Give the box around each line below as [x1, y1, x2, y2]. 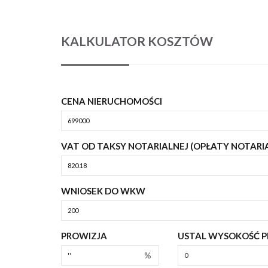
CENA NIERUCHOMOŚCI [61, 95, 162, 106]
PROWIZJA [61, 230, 107, 241]
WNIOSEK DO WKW [61, 185, 145, 196]
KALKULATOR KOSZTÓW [61, 33, 213, 48]
